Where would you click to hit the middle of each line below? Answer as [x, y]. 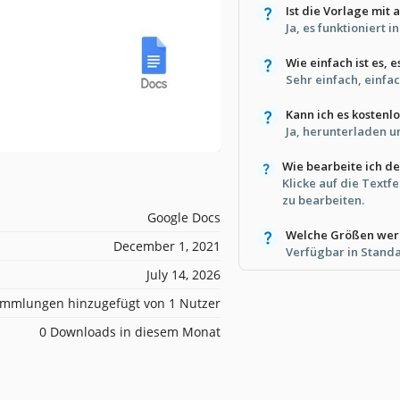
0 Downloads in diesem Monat [130, 331]
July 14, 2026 [183, 274]
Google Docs [184, 217]
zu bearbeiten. [323, 200]
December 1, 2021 [167, 246]
